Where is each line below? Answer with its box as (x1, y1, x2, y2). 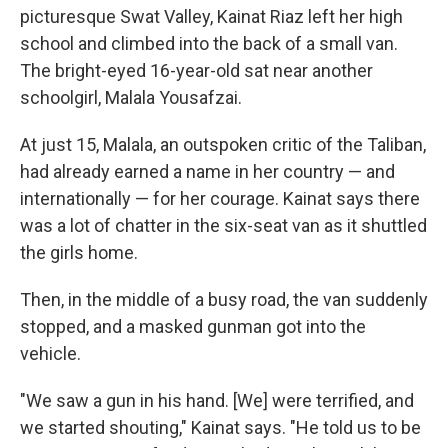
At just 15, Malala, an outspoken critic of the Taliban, (20, 134, 426, 155)
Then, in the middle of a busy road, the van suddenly (20, 289, 428, 310)
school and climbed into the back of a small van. (20, 33, 398, 54)
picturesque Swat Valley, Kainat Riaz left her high (20, 6, 403, 27)
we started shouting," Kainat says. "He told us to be (20, 417, 421, 438)
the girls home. (20, 242, 138, 263)
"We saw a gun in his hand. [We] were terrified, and (20, 390, 414, 411)
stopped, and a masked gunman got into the (20, 316, 366, 337)
